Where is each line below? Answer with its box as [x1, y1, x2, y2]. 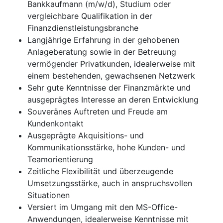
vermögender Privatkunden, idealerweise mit [27, 59, 195, 69]
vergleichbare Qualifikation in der [27, 11, 152, 21]
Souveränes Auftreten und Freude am [27, 107, 168, 117]
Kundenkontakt [27, 118, 84, 129]
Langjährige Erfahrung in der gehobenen [27, 35, 179, 45]
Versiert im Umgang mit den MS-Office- [27, 202, 178, 213]
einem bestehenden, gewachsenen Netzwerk [27, 71, 195, 81]
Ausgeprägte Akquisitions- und [27, 130, 144, 141]
